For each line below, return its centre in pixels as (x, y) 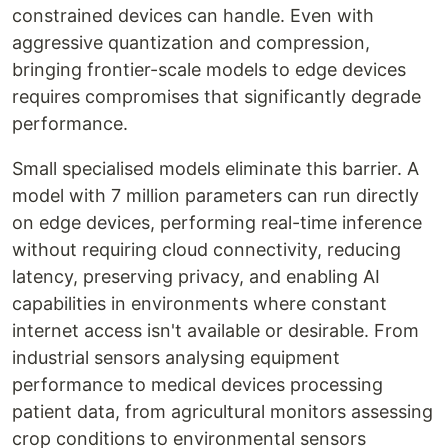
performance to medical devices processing (197, 385)
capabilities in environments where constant (199, 304)
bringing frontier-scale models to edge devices (209, 70)
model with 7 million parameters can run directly (215, 196)
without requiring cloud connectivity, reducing (206, 250)
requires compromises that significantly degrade (216, 97)
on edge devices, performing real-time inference (217, 223)
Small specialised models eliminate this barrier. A (215, 169)
